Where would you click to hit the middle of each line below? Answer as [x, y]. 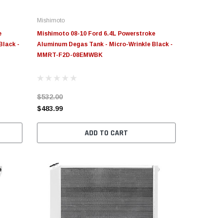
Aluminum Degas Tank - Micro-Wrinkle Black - [105, 45]
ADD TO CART [106, 133]
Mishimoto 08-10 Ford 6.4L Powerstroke [96, 34]
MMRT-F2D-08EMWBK [70, 55]
